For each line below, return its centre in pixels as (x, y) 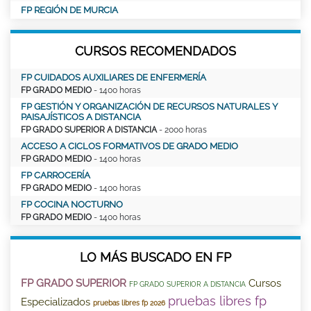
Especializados (56, 302)
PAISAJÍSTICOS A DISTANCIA (81, 117)
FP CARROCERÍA (56, 176)
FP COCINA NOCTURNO (72, 205)
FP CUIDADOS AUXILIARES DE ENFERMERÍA (114, 78)
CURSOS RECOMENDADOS (155, 51)
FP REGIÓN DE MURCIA (69, 10)
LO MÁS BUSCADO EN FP (155, 258)
